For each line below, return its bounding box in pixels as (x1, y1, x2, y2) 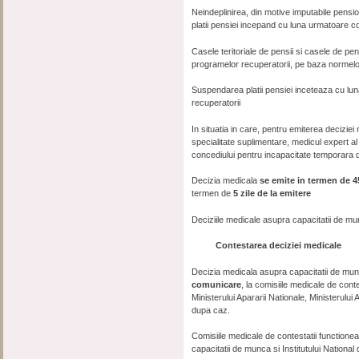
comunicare (192, 279, 242, 289)
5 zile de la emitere (233, 188, 312, 198)
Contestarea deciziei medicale (192, 240, 342, 250)
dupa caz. (192, 305, 231, 315)
